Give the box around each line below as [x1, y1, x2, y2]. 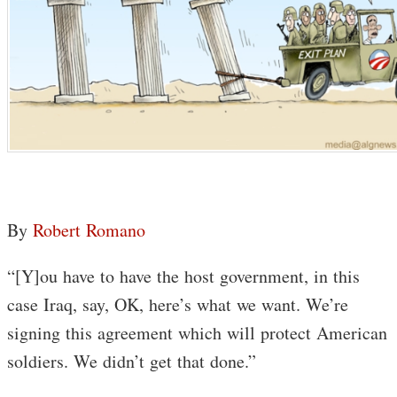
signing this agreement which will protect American [7, 321, 387, 346]
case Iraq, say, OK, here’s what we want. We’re [7, 292, 348, 317]
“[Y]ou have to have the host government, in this [7, 264, 360, 289]
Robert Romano [33, 218, 145, 243]
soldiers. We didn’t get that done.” [7, 349, 256, 374]
